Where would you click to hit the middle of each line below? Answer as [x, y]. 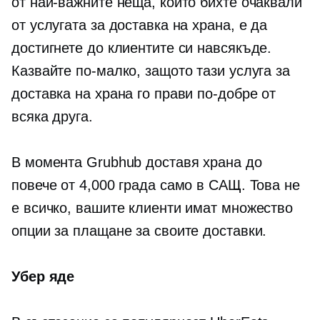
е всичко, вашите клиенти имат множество [152, 208]
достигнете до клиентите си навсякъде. [142, 48]
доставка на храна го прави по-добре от [144, 94]
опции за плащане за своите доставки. [139, 231]
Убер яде [43, 276]
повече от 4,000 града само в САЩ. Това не [156, 185]
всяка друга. [52, 116]
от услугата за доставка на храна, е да [140, 25]
